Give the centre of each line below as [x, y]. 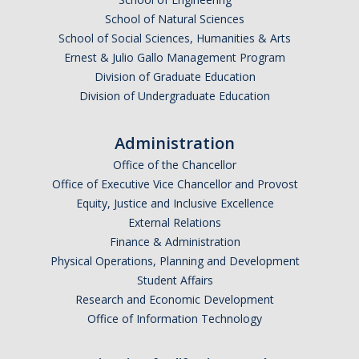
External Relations [175, 223]
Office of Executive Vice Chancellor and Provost [175, 184]
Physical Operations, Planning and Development [175, 261]
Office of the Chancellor [175, 165]
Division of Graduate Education [175, 77]
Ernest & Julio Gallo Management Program [175, 58]
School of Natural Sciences [175, 19]
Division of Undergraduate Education [175, 96]
